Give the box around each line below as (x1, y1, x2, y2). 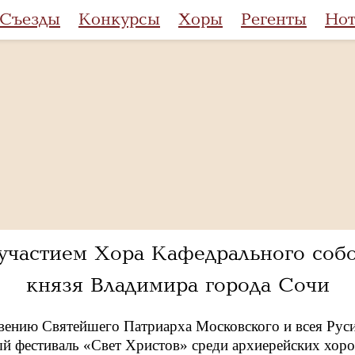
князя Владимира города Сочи (25, 274, 330, 296)
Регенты (241, 10, 307, 29)
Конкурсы (78, 10, 160, 29)
